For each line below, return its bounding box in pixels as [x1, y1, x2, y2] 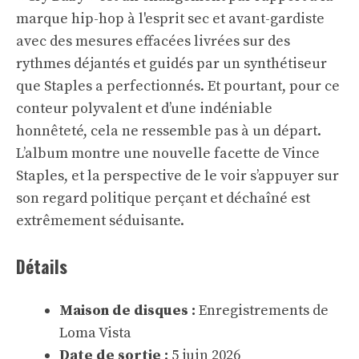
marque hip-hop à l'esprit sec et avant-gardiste [16, 10, 325, 29]
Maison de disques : [59, 301, 196, 321]
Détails [16, 253, 67, 280]
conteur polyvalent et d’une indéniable [16, 99, 272, 119]
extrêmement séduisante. [16, 212, 184, 231]
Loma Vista [59, 324, 131, 343]
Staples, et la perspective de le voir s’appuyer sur [16, 167, 339, 186]
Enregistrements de [196, 301, 329, 321]
